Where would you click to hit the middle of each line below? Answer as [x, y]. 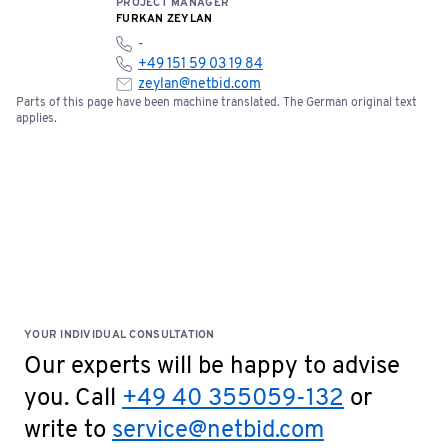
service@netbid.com [218, 431]
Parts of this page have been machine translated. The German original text [216, 103]
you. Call [73, 399]
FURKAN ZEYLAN [164, 19]
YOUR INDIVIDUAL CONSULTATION [119, 335]
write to [68, 431]
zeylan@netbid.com [199, 84]
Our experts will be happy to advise [212, 367]
